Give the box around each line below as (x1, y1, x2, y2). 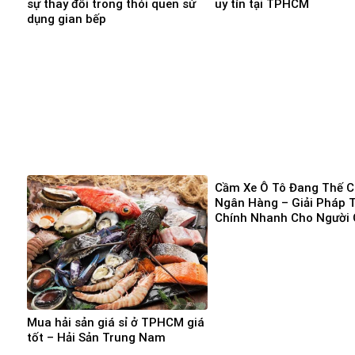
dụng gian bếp (27, 11, 106, 26)
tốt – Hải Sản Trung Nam (27, 330, 166, 345)
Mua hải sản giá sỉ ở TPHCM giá (27, 315, 204, 330)
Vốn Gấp (215, 225, 262, 240)
